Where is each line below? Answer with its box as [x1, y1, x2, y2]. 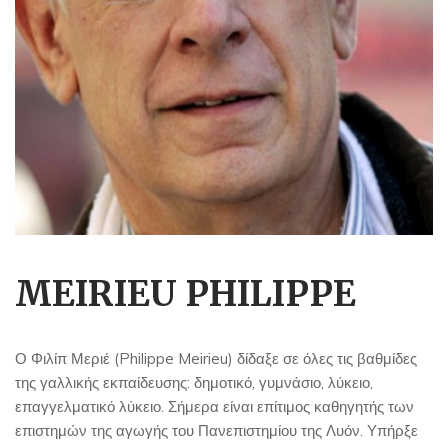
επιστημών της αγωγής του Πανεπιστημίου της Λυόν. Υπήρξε [15, 420, 418, 440]
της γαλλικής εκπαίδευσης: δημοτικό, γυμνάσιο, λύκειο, [15, 372, 373, 392]
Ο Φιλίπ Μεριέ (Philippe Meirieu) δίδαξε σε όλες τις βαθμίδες [15, 348, 417, 368]
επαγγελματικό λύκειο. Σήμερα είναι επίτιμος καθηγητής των [15, 396, 414, 416]
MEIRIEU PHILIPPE [15, 271, 356, 316]
